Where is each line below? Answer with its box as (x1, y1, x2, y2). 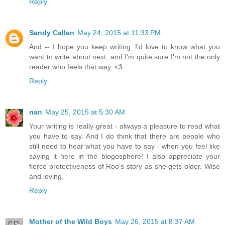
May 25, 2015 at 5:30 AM (45, 108, 125, 117)
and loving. (29, 172, 64, 181)
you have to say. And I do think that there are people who (29, 132, 220, 141)
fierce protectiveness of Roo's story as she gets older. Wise (29, 162, 220, 171)
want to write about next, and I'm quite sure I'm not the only (29, 53, 220, 61)
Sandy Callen (29, 29, 74, 37)
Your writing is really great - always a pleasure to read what (29, 122, 220, 131)
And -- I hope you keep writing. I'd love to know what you (29, 43, 220, 51)
